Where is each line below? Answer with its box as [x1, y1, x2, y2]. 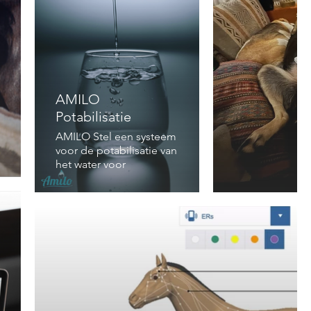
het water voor [56, 157, 128, 171]
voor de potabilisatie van [56, 143, 177, 157]
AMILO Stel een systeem [56, 129, 176, 143]
